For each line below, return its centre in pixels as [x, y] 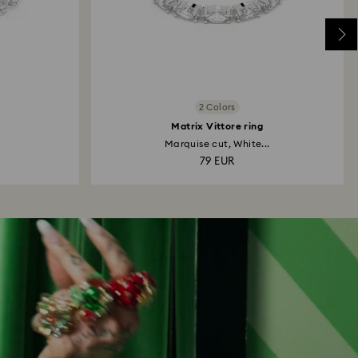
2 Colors [217, 107]
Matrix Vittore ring [217, 126]
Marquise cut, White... [217, 144]
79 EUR [217, 162]
